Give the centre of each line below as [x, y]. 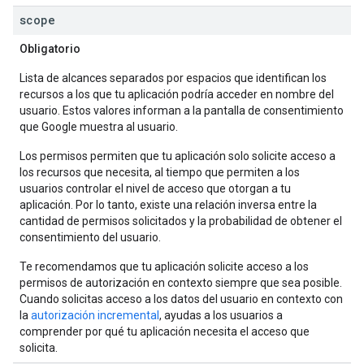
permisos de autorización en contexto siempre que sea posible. [181, 283]
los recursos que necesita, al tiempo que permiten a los [160, 172]
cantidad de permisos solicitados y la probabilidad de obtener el [181, 221]
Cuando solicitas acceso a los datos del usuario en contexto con [181, 299]
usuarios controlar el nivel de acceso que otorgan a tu [155, 188]
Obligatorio [50, 49]
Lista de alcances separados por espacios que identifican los [173, 78]
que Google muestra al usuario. [99, 127]
